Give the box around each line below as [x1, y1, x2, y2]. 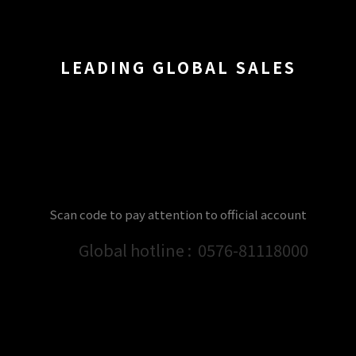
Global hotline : [79, 238, 192, 262]
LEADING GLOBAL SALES [60, 56, 296, 79]
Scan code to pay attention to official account [49, 206, 307, 223]
